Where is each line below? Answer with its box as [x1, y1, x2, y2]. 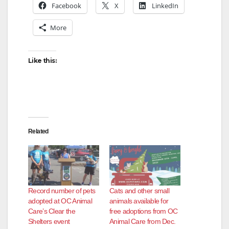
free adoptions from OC [109, 207, 178, 216]
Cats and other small [109, 187, 170, 195]
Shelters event [28, 217, 70, 226]
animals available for [109, 197, 169, 205]
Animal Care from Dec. [109, 217, 176, 226]
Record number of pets [28, 187, 96, 195]
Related [28, 127, 49, 135]
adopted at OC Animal [28, 197, 93, 205]
